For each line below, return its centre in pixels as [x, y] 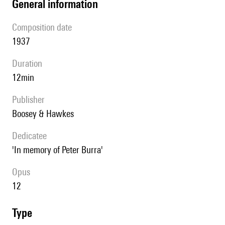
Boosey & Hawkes [45, 114]
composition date [44, 27]
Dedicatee [32, 136]
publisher [31, 100]
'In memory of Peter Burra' [60, 150]
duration [30, 64]
